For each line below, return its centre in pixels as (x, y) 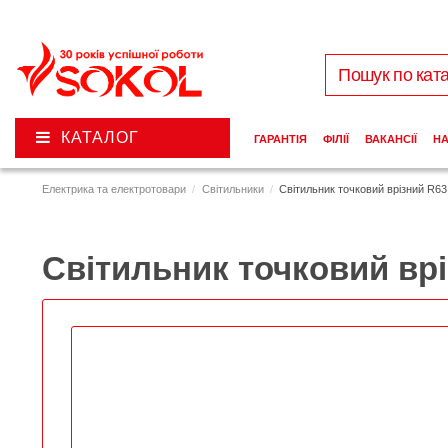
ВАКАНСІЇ (390, 139)
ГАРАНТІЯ (280, 139)
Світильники (232, 189)
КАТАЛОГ (99, 138)
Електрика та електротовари (114, 189)
